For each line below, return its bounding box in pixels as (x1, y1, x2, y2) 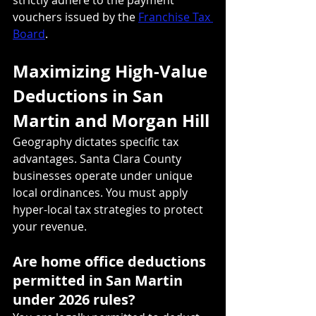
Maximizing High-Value (13, 59, 212, 83)
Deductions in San (13, 83, 168, 108)
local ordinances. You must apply (13, 184, 190, 200)
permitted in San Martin (13, 270, 186, 290)
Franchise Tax (138, 8, 213, 25)
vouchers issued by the (13, 8, 138, 25)
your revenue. (13, 218, 87, 234)
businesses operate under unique (13, 167, 195, 183)
